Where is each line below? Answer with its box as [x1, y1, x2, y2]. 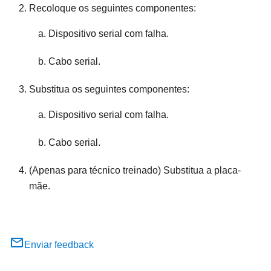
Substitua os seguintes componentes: [29, 84, 189, 95]
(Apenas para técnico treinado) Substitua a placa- [29, 165, 241, 176]
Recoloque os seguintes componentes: [29, 3, 196, 14]
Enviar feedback [24, 240, 94, 250]
